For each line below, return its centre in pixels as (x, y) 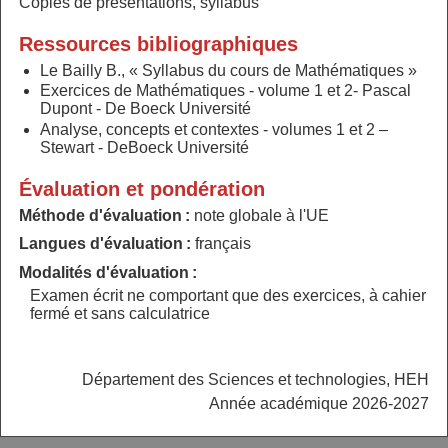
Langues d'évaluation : (106, 244)
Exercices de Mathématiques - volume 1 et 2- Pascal (226, 91)
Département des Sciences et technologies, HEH (256, 380)
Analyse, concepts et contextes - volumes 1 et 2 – (214, 130)
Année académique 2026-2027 (319, 403)
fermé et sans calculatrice (119, 314)
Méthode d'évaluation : (106, 215)
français (222, 244)
